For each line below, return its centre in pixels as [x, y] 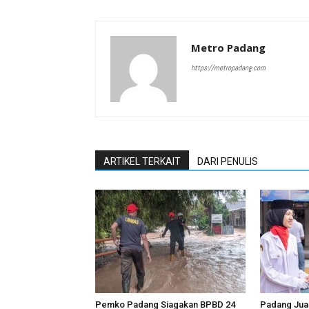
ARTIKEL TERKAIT [142, 161]
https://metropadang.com [228, 68]
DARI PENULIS [228, 161]
